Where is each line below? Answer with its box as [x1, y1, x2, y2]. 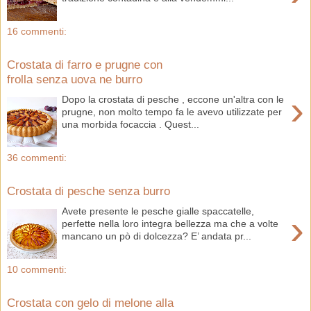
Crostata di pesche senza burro [7, 184, 170, 199]
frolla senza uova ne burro [7, 72, 142, 87]
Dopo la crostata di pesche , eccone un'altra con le [62, 93, 285, 105]
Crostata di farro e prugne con [7, 58, 162, 72]
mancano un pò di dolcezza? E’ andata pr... [62, 230, 252, 242]
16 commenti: [7, 25, 67, 37]
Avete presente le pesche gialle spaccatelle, [62, 205, 255, 217]
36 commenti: [7, 151, 67, 163]
